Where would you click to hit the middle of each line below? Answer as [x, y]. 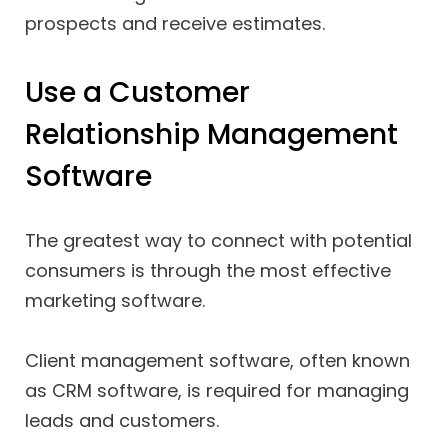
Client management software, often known [217, 360]
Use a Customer [137, 93]
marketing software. [115, 301]
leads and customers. [122, 420]
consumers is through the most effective [208, 271]
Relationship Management [211, 135]
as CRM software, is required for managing [217, 390]
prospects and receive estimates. [175, 23]
